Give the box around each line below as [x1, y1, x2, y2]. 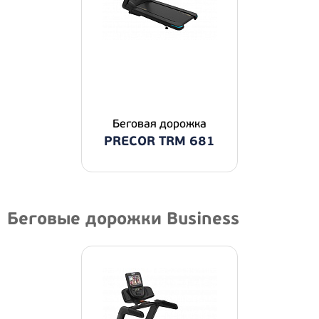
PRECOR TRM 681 [104, 133, 215, 150]
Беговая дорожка [113, 117, 206, 131]
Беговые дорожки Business [7, 208, 239, 230]
